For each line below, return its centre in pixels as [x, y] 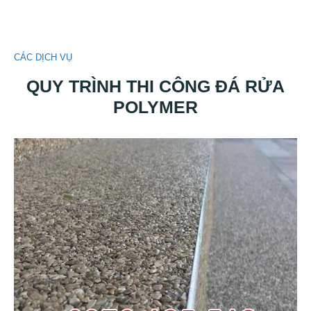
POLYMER [155, 107]
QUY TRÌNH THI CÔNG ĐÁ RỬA [155, 86]
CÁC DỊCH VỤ [43, 58]
